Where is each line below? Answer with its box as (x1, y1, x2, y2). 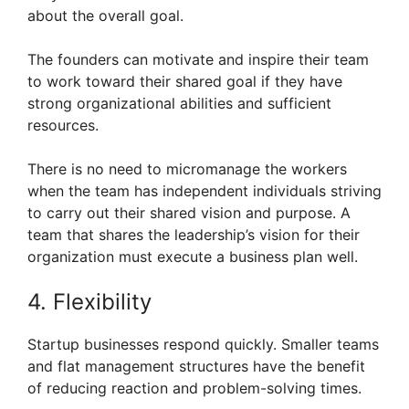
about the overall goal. (27, 5, 184, 25)
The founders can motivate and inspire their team (27, 49, 369, 68)
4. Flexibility (27, 288, 152, 315)
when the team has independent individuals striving (27, 181, 382, 200)
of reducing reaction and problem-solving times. (27, 378, 362, 397)
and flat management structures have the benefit (27, 356, 365, 375)
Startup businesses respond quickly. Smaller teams (27, 334, 379, 353)
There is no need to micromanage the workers (27, 159, 347, 178)
